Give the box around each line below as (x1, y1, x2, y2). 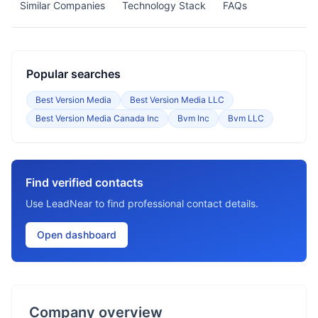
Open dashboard (37, 229, 116, 241)
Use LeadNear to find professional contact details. (26, 197, 258, 209)
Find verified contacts (26, 175, 143, 190)
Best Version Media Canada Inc (35, 113, 159, 124)
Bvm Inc (177, 113, 209, 124)
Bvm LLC (228, 113, 264, 124)
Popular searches (26, 67, 121, 81)
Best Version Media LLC (130, 94, 224, 105)
